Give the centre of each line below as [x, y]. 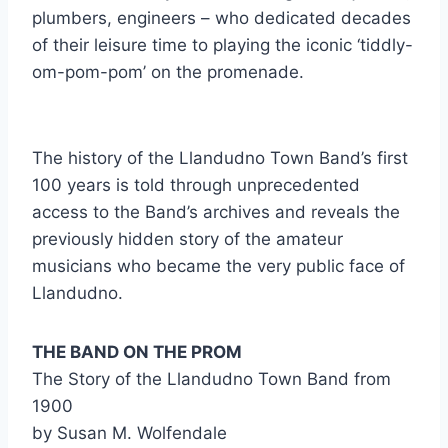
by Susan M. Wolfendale [129, 433]
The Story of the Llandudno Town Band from [211, 379]
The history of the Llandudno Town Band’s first [220, 158]
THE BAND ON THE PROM [137, 352]
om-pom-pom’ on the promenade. [168, 72]
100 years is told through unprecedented [196, 185]
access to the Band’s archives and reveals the [216, 212]
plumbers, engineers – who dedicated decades [221, 18]
